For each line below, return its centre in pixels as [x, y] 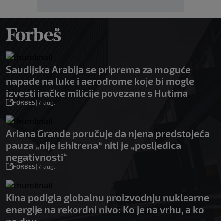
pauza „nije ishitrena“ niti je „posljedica [93, 145]
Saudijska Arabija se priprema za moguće [98, 69]
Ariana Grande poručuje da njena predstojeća [108, 133]
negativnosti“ [37, 157]
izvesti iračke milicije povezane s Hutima [97, 92]
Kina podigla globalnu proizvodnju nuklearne [108, 197]
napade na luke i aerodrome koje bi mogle [100, 81]
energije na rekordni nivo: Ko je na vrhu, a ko [105, 209]
